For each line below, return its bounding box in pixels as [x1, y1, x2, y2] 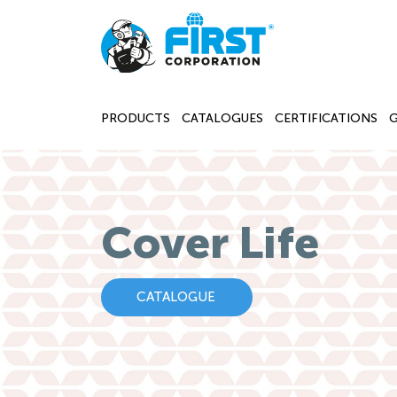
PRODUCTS [101, 110, 170, 126]
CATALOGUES [182, 110, 263, 126]
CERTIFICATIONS [275, 110, 378, 126]
